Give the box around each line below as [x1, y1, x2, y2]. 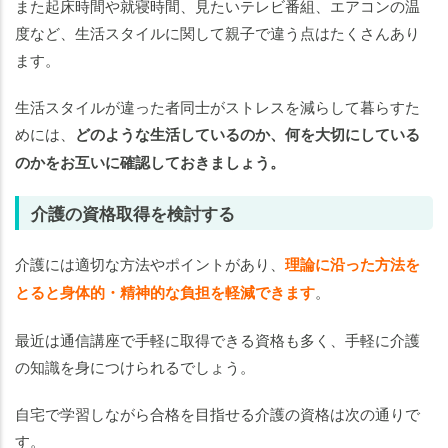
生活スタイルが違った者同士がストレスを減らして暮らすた [15, 96, 420, 118]
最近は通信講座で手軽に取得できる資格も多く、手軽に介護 [15, 329, 420, 351]
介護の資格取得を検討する [31, 201, 235, 226]
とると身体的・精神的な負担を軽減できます [15, 281, 315, 304]
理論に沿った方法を [285, 253, 420, 276]
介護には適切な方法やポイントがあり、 [15, 253, 285, 275]
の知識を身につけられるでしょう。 [15, 356, 255, 378]
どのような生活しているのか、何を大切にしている [75, 123, 420, 146]
